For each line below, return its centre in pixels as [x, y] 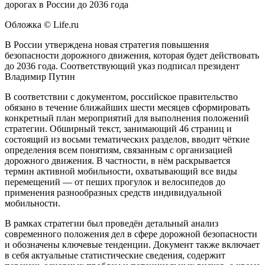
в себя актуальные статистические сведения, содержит [115, 255]
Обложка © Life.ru [42, 24]
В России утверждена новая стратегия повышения [107, 44]
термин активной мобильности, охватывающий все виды [121, 171]
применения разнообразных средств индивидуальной [113, 192]
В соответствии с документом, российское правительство [121, 96]
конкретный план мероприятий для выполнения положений [127, 118]
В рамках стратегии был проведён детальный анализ [112, 223]
